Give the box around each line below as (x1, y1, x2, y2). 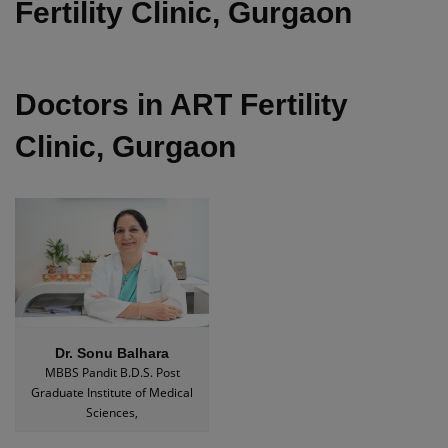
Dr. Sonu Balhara (55, 344, 169, 361)
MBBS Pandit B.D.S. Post (44, 363, 180, 381)
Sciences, (86, 403, 138, 421)
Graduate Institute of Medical (31, 383, 193, 401)
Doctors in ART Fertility (15, 87, 348, 121)
